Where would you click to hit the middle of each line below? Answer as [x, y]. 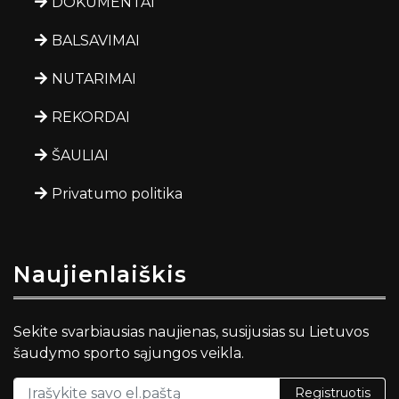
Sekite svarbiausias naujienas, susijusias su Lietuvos [191, 332]
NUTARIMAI [94, 79]
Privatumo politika [117, 194]
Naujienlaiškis [100, 274]
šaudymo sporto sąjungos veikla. [129, 353]
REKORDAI [91, 117]
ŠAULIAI [80, 155]
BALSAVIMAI [96, 41]
